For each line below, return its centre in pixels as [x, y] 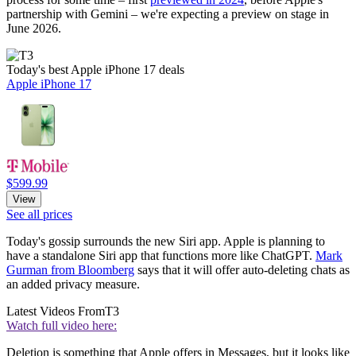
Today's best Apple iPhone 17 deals [95, 69]
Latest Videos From [56, 311]
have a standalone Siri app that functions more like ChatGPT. [161, 255]
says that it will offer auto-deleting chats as [242, 269]
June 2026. [34, 28]
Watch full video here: [62, 325]
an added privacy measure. [73, 284]
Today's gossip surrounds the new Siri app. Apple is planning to [166, 241]
